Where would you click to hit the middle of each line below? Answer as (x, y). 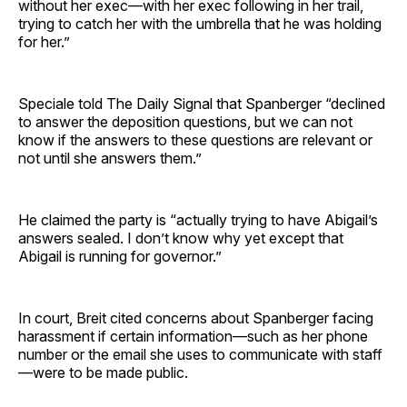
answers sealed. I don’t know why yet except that (181, 238)
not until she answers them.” (110, 159)
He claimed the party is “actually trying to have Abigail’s (198, 220)
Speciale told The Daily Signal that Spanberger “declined (202, 104)
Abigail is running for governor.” (120, 257)
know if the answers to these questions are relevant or (195, 140)
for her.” (44, 42)
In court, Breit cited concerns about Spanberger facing (196, 318)
